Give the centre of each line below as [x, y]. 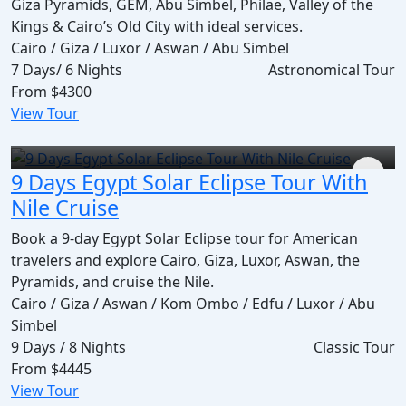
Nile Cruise [65, 207]
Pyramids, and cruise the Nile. [112, 281]
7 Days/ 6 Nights [67, 69]
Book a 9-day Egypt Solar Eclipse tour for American [184, 238]
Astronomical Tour [332, 69]
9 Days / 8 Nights [68, 347]
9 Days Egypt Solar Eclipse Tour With [189, 182]
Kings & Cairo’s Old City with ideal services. [157, 26]
